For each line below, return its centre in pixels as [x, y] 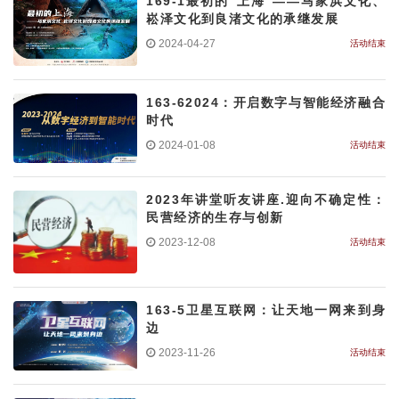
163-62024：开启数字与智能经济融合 [266, 103]
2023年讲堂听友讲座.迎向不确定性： [266, 199]
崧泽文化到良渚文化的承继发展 [242, 18]
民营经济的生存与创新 [215, 217]
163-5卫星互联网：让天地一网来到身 [266, 309]
